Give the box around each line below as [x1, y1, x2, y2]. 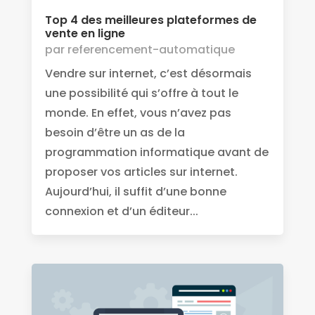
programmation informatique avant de [44, 144, 269, 161]
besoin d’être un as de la [44, 124, 185, 141]
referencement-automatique [67, 41, 235, 58]
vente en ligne [44, 25, 125, 42]
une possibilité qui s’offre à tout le [44, 85, 238, 102]
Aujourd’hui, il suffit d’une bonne [44, 184, 226, 200]
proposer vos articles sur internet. [44, 164, 238, 181]
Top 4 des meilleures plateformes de [44, 12, 257, 29]
